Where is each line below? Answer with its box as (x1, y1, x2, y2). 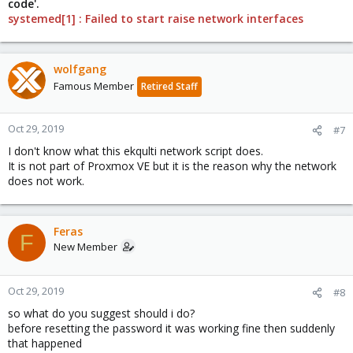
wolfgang (54, 61, 106, 76)
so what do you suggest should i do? (8, 306, 195, 321)
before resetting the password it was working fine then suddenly (8, 321, 335, 336)
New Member (54, 240, 117, 254)
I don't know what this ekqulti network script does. (8, 143, 263, 158)
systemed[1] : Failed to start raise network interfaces (8, 11, 303, 26)
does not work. (8, 173, 84, 188)
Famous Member (54, 79, 134, 93)
